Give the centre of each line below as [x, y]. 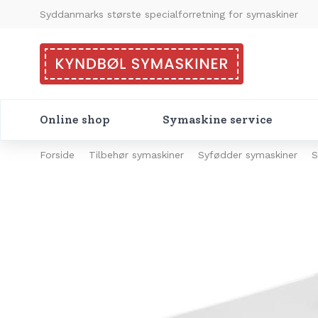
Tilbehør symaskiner [136, 155]
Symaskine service [218, 120]
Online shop [75, 120]
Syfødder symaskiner [248, 155]
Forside [57, 155]
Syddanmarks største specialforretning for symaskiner [169, 14]
